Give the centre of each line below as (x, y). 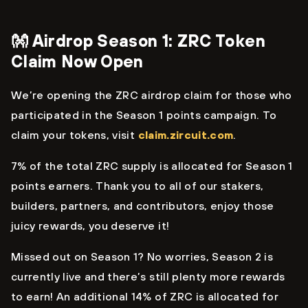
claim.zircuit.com (186, 135)
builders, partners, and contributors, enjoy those (143, 206)
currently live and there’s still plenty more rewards (148, 277)
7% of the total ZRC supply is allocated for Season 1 (152, 166)
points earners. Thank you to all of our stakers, (137, 186)
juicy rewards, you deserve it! (90, 226)
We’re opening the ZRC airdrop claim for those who (152, 95)
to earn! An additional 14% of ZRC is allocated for (145, 297)
